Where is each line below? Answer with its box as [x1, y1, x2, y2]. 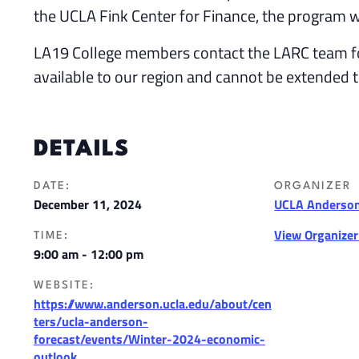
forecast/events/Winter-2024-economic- [34, 329, 265, 349]
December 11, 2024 [34, 195, 142, 215]
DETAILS [34, 139, 129, 162]
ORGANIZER [274, 180, 352, 192]
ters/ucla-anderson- [34, 312, 148, 332]
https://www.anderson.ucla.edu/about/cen [34, 294, 272, 314]
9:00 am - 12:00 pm [34, 244, 143, 264]
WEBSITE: [34, 280, 95, 292]
